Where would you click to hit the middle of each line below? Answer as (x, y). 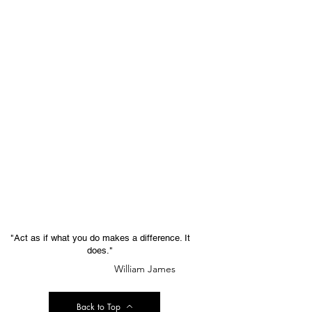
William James (145, 269)
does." (100, 250)
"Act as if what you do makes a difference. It (100, 238)
